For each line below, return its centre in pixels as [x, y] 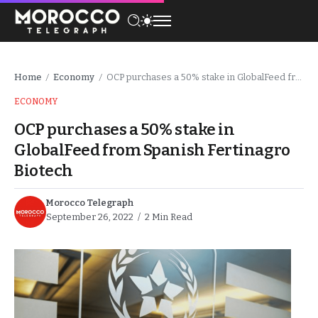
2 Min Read [168, 216]
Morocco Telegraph [90, 202]
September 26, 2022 [90, 216]
